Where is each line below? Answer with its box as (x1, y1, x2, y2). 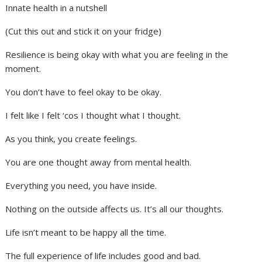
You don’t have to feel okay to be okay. (5, 86, 162, 98)
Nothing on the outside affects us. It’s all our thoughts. (5, 203, 224, 215)
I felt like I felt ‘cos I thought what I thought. (5, 109, 181, 122)
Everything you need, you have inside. (5, 180, 157, 192)
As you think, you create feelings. (5, 133, 137, 145)
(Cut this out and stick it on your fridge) (5, 25, 162, 37)
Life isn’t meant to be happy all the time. (5, 226, 167, 239)
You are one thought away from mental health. (5, 156, 192, 168)
